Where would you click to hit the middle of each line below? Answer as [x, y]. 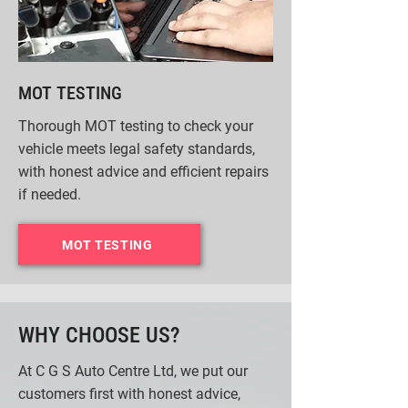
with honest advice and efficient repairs [143, 172]
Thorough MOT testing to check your [136, 126]
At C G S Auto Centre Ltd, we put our [133, 371]
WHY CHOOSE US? [99, 335]
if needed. [50, 194]
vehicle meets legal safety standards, [137, 149]
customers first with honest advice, [129, 394]
